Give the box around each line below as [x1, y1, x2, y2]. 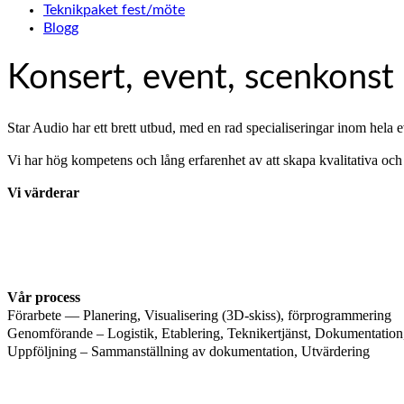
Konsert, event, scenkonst [7, 60, 394, 96]
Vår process [7, 289, 80, 305]
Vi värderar [7, 184, 79, 200]
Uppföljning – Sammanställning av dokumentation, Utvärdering [7, 343, 370, 359]
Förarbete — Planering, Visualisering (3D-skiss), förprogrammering [7, 307, 391, 323]
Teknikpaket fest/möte [43, 3, 185, 17]
